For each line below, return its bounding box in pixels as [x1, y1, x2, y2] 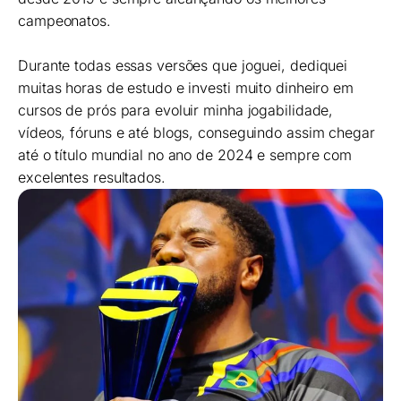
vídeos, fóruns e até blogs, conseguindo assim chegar [18, 123, 375, 141]
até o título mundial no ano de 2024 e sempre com [18, 145, 353, 164]
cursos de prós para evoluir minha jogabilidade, [18, 100, 334, 119]
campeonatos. [18, 11, 111, 30]
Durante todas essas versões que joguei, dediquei [18, 55, 348, 74]
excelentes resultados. [18, 167, 166, 186]
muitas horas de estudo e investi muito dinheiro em [18, 78, 354, 97]
